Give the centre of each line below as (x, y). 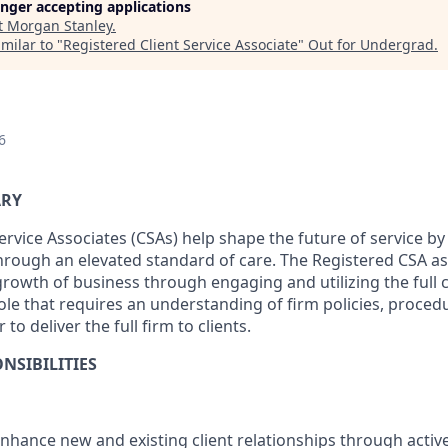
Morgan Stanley (59, 25)
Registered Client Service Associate (180, 44)
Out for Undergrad (371, 44)
